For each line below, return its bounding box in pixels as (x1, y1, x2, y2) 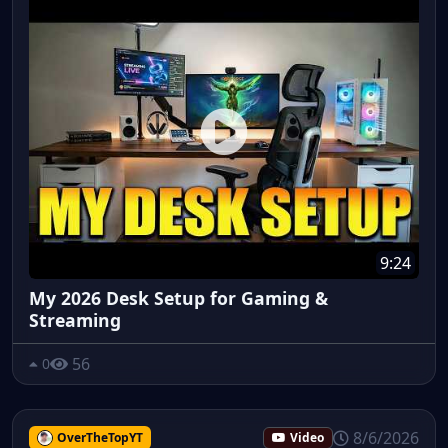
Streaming (29, 307, 121, 332)
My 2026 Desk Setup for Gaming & (29, 285, 328, 310)
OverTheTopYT (56, 428, 143, 446)
